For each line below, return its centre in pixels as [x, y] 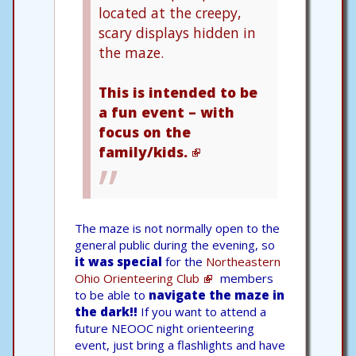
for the [184, 261]
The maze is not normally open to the [177, 228]
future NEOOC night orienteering [164, 328]
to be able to [112, 294]
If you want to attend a [202, 311]
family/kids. [143, 151]
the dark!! [106, 311]
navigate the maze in [217, 294]
